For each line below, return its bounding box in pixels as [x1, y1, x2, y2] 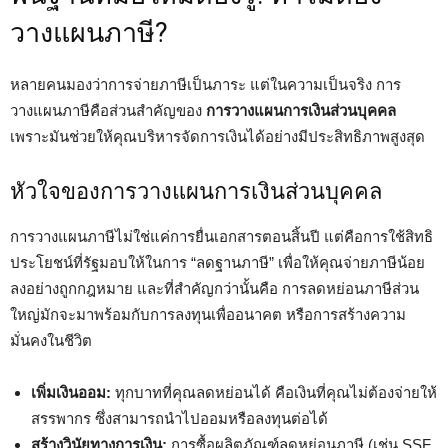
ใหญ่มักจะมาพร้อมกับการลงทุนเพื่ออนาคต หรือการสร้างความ [10, 306, 406, 323]
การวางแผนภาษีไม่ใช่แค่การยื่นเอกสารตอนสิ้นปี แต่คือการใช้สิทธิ [10, 228, 433, 245]
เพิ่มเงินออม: [31, 384, 111, 401]
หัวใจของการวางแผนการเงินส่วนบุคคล [10, 179, 382, 204]
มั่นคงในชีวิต [10, 332, 92, 349]
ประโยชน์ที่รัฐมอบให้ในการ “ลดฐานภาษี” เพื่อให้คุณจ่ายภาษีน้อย [10, 254, 425, 271]
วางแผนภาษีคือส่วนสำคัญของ [10, 102, 206, 119]
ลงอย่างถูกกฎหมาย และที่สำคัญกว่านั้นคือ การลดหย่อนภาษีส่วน [10, 280, 419, 297]
